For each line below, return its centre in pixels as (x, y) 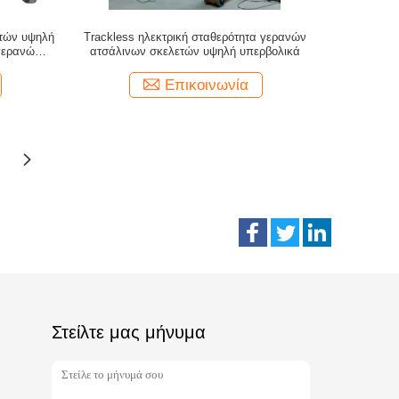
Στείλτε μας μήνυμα (129, 332)
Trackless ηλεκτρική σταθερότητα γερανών (195, 37)
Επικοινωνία (207, 85)
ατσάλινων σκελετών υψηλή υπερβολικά (195, 51)
